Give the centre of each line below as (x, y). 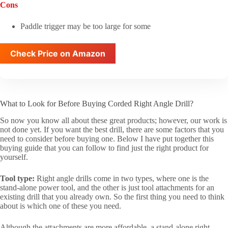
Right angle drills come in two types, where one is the (122, 178)
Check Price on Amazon (58, 53)
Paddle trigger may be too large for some (85, 26)
